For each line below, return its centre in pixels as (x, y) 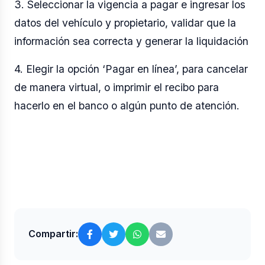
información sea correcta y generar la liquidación (131, 41)
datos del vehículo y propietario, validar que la (125, 22)
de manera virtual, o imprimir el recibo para (117, 87)
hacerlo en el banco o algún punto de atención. (127, 105)
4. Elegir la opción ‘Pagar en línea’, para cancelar (131, 69)
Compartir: (53, 234)
